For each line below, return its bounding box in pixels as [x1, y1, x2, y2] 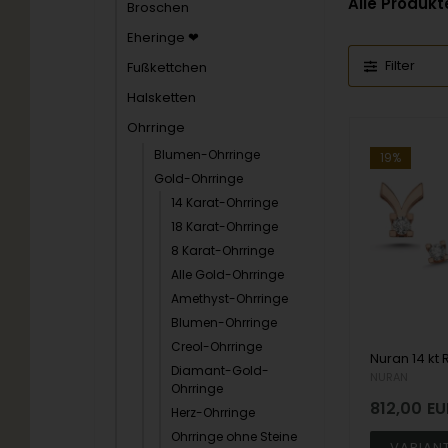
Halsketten [127, 88, 197, 107]
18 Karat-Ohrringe [171, 218, 279, 235]
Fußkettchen [127, 58, 208, 77]
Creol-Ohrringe [171, 338, 263, 355]
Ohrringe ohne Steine [171, 428, 298, 445]
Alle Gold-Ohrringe [171, 266, 285, 283]
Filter [385, 56, 416, 75]
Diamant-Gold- [171, 362, 270, 379]
